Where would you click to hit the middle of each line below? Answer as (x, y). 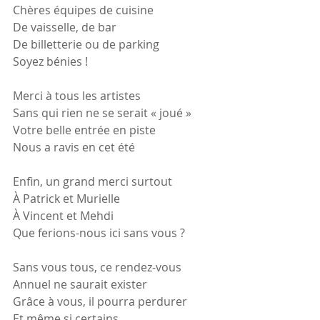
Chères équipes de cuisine (83, 10)
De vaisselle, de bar (65, 27)
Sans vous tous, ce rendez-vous (97, 267)
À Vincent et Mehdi (63, 216)
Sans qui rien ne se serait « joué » (102, 113)
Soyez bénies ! (50, 61)
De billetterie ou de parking (86, 44)
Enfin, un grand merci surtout (92, 181)
